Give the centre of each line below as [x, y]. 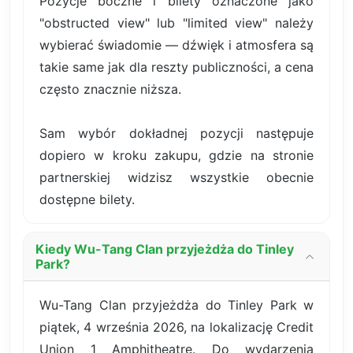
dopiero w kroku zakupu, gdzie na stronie [176, 155]
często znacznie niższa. [110, 89]
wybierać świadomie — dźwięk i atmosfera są [176, 45]
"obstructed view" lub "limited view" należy [176, 22]
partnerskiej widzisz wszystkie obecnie [176, 177]
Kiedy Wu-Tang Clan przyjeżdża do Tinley [165, 249]
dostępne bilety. [87, 199]
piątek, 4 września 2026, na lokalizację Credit [176, 327]
